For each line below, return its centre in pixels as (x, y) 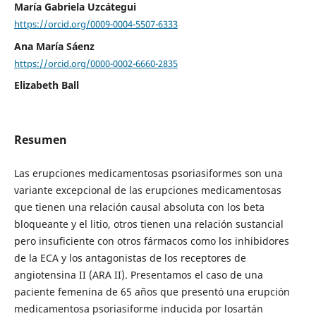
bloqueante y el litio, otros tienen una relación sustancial (148, 224)
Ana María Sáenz (54, 46)
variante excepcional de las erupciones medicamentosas (147, 190)
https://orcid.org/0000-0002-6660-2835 (96, 63)
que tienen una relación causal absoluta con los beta (139, 207)
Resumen (40, 140)
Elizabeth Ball (46, 85)
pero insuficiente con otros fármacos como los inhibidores (151, 241)
